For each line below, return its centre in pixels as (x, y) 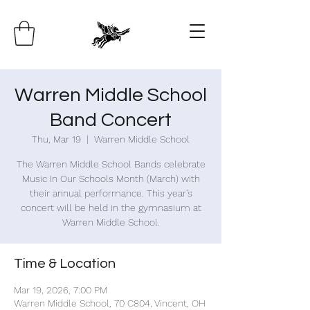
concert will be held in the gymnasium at (111, 208)
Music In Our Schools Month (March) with (111, 179)
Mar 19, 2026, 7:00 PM (61, 290)
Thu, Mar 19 (56, 139)
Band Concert (111, 120)
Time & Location (65, 264)
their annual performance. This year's (111, 193)
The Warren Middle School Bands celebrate (111, 164)
